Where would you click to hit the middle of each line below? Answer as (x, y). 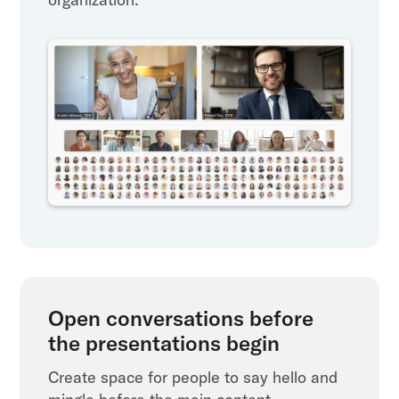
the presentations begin (164, 343)
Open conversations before (181, 318)
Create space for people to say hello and (193, 378)
